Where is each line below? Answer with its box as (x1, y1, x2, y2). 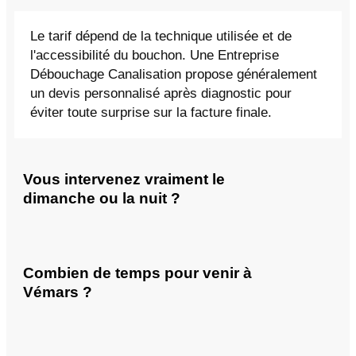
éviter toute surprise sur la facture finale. (30, 105, 272, 121)
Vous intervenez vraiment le (23, 171, 225, 188)
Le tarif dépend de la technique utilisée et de (30, 29, 292, 44)
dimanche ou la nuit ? (23, 190, 180, 207)
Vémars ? (23, 283, 92, 300)
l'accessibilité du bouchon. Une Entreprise (30, 48, 279, 64)
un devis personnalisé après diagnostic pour (30, 86, 292, 102)
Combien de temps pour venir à (23, 264, 252, 281)
